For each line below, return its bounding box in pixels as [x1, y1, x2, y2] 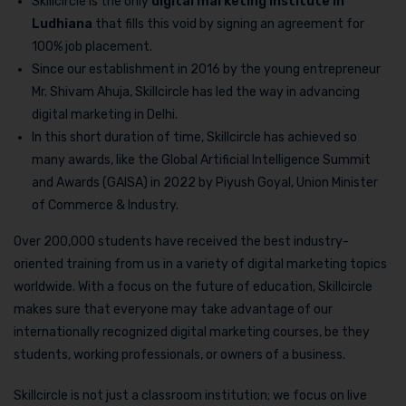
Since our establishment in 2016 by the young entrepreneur [32, 61, 381, 77]
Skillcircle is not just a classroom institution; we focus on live [14, 387, 367, 403]
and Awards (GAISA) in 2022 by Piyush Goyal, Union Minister [32, 174, 378, 190]
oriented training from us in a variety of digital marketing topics [14, 256, 387, 272]
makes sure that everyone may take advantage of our [14, 301, 333, 317]
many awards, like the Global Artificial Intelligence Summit [32, 151, 371, 168]
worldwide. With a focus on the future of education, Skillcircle [14, 278, 372, 295]
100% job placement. [32, 38, 152, 54]
